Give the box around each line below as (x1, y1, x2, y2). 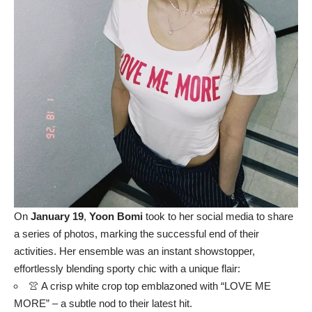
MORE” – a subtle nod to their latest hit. (14, 297, 192, 309)
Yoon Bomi (89, 210, 143, 222)
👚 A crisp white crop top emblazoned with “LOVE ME (29, 279, 271, 292)
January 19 (31, 210, 84, 222)
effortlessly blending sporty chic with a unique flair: (14, 262, 240, 274)
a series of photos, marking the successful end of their (14, 227, 259, 240)
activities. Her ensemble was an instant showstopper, (14, 244, 255, 257)
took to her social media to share (143, 210, 293, 222)
